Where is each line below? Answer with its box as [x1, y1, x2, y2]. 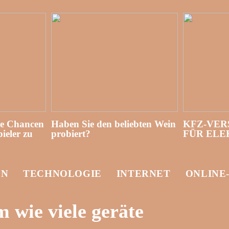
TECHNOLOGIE [23, 168, 102, 179]
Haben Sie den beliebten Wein [51, 119, 176, 130]
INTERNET [116, 168, 171, 179]
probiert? [51, 128, 90, 140]
